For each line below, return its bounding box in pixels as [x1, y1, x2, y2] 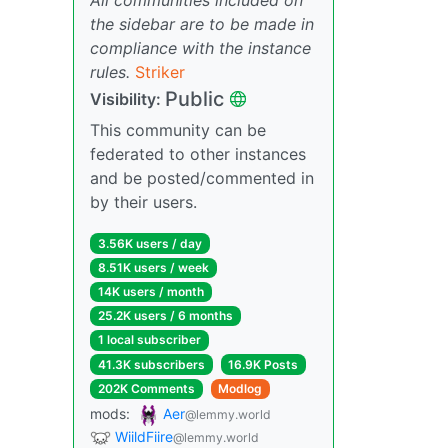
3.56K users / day [97, 235, 202, 251]
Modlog [218, 380, 263, 396]
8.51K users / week [97, 259, 209, 275]
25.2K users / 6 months [97, 308, 233, 324]
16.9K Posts [228, 356, 299, 372]
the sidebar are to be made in [90, 13, 314, 34]
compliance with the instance [90, 37, 311, 58]
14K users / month [97, 284, 204, 300]
